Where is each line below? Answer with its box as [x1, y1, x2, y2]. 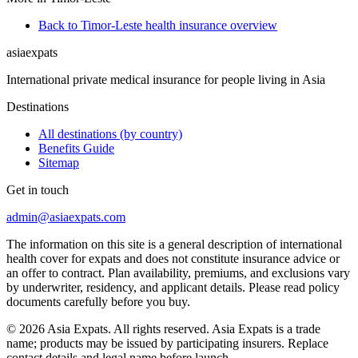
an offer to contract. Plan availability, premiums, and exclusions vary [6, 265, 350, 280]
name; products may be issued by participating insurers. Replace [6, 336, 328, 350]
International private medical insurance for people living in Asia [6, 72, 325, 86]
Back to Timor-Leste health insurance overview [38, 18, 277, 32]
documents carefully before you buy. [6, 294, 190, 308]
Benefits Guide [38, 141, 114, 155]
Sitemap [38, 155, 79, 169]
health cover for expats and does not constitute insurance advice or [6, 251, 340, 265]
